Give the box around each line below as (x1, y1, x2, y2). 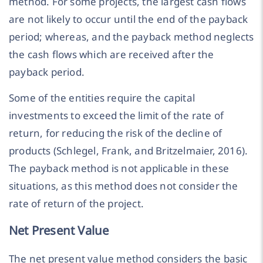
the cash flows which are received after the (9, 47, 214, 61)
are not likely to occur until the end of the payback (9, 12, 248, 26)
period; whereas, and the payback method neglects (9, 29, 254, 43)
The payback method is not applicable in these (9, 161, 230, 176)
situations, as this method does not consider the (9, 179, 238, 193)
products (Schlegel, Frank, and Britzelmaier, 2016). (9, 144, 248, 158)
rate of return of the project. (9, 197, 144, 211)
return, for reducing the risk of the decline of (9, 126, 222, 140)
